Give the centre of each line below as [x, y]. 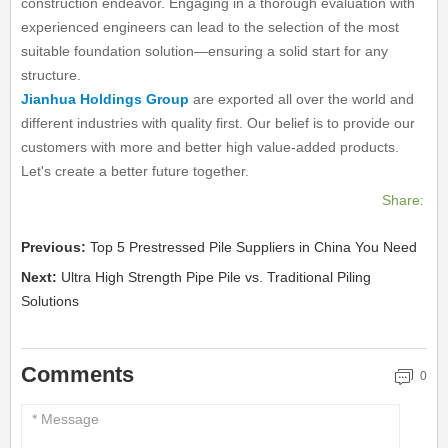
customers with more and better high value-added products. [210, 147]
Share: [402, 200]
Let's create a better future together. [135, 171]
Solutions [50, 301]
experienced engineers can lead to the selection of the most [210, 27]
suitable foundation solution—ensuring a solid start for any [205, 51]
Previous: [56, 247]
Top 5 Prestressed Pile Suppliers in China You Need [254, 247]
